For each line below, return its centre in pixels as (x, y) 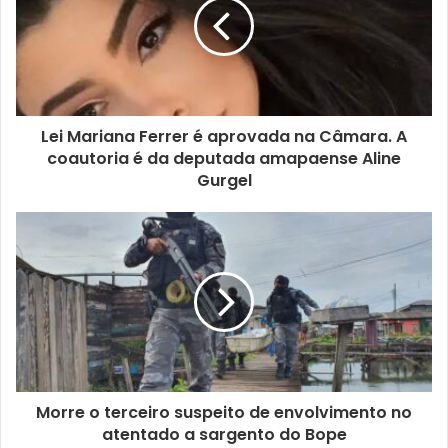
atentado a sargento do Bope (224, 434)
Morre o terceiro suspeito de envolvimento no (224, 412)
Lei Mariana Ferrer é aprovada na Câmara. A (224, 136)
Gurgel (224, 180)
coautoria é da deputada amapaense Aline (224, 158)
